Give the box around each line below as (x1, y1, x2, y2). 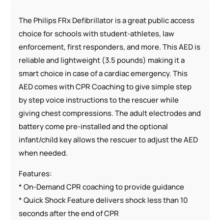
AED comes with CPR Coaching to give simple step (19, 81, 192, 92)
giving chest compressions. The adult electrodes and (19, 108, 201, 118)
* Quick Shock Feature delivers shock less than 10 (19, 194, 188, 205)
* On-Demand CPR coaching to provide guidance (19, 181, 185, 192)
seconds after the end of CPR (19, 208, 119, 219)
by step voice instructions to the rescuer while (19, 94, 179, 105)
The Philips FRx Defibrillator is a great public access (19, 15, 195, 26)
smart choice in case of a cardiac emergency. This (19, 68, 188, 79)
